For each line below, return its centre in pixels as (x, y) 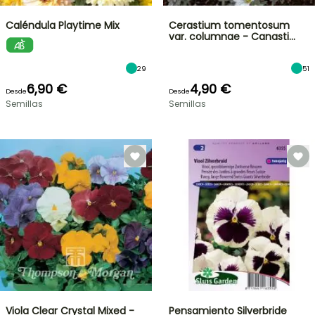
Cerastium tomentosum (229, 25)
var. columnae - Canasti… (232, 37)
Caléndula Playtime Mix (63, 25)
